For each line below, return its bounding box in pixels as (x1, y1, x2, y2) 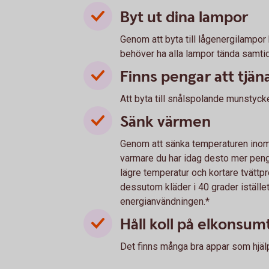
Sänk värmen (120, 112, 211, 132)
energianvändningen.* (120, 196, 210, 207)
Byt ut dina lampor (120, 7, 248, 28)
